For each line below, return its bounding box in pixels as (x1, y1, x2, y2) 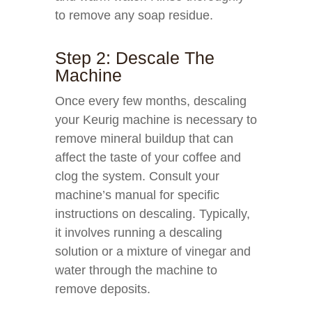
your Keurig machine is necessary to (55, 113, 257, 127)
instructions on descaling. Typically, (55, 207, 250, 221)
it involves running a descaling (55, 226, 222, 240)
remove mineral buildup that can (55, 132, 233, 146)
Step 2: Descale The (55, 48, 214, 68)
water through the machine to (55, 263, 217, 277)
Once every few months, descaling (55, 94, 247, 108)
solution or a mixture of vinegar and (55, 244, 251, 258)
